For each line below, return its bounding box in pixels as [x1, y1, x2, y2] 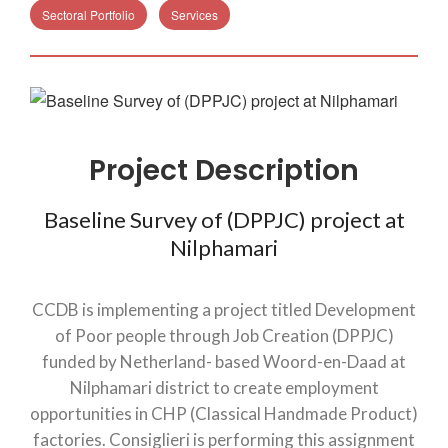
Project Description [89, 151, 359, 190]
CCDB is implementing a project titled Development [32, 299, 416, 320]
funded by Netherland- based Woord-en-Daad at [42, 351, 406, 372]
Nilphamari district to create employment [69, 377, 379, 398]
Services [171, 6, 218, 23]
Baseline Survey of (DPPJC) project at [43, 206, 405, 233]
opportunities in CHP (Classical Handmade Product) [30, 403, 418, 424]
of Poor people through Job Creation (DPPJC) [54, 325, 394, 346]
